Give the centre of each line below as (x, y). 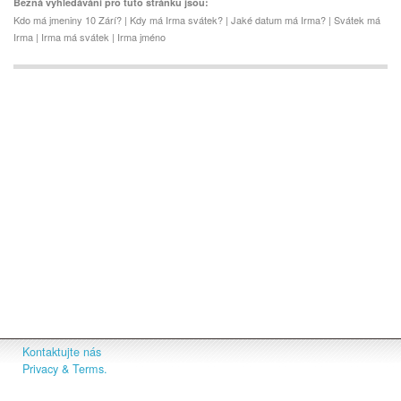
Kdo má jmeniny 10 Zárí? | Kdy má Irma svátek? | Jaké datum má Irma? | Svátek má (197, 20)
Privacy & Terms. (65, 369)
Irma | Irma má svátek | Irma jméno (90, 37)
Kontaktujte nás (62, 352)
